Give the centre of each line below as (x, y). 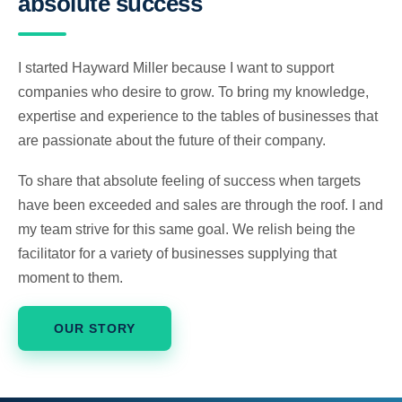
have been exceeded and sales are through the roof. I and (201, 205)
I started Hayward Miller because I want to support (176, 68)
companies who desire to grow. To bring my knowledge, (193, 92)
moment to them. (70, 278)
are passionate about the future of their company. (172, 140)
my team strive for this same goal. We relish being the (187, 229)
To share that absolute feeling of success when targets (189, 181)
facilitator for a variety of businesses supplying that (177, 253)
